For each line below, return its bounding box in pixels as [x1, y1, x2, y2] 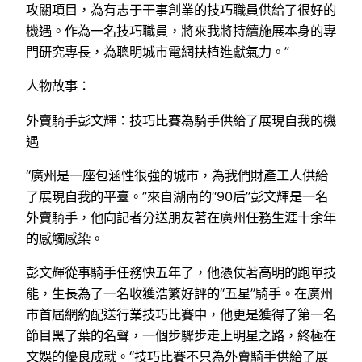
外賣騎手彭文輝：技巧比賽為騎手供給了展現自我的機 [26, 112, 336, 128]
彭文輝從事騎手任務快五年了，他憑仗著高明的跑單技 [26, 264, 336, 281]
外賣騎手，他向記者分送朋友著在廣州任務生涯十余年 [26, 208, 336, 225]
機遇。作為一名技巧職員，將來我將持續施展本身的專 [26, 23, 336, 40]
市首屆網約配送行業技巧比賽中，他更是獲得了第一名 [26, 306, 336, 323]
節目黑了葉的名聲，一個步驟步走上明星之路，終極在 [26, 327, 336, 344]
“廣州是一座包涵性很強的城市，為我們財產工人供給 [26, 166, 328, 183]
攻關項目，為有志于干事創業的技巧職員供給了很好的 [26, 2, 336, 19]
